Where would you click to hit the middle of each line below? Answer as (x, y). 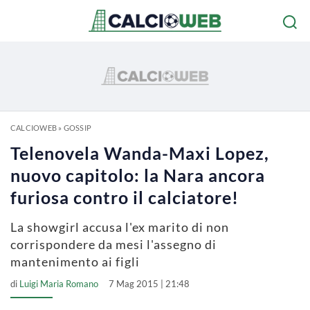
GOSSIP (77, 128)
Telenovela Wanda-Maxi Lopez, (140, 153)
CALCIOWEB (34, 128)
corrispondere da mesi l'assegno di (113, 244)
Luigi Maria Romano (59, 284)
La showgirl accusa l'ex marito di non (120, 227)
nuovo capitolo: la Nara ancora (138, 175)
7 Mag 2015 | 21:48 (149, 284)
